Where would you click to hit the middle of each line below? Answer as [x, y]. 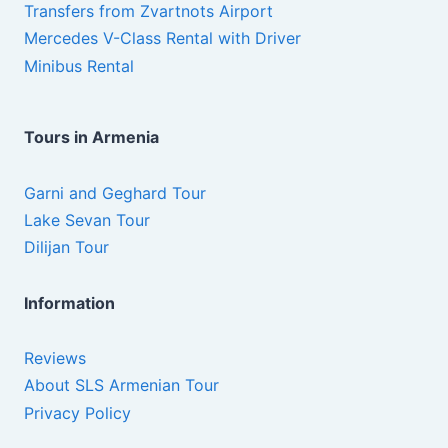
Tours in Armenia [91, 137]
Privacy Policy [77, 412]
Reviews [55, 358]
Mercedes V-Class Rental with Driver [162, 38]
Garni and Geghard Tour [115, 192]
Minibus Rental [79, 65]
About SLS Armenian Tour [121, 385]
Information [69, 302]
